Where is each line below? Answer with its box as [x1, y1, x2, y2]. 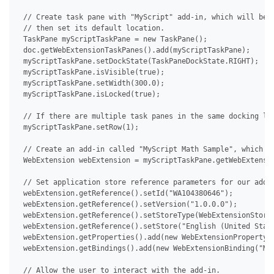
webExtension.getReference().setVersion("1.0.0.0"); [19, 200, 237, 209]
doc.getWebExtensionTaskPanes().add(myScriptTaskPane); [19, 46, 250, 55]
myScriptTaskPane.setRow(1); [19, 123, 139, 132]
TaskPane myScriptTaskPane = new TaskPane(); [19, 35, 207, 44]
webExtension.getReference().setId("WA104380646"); [19, 189, 233, 198]
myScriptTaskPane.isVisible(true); [19, 68, 165, 77]
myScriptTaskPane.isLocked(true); [19, 90, 160, 99]
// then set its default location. [19, 24, 165, 33]
